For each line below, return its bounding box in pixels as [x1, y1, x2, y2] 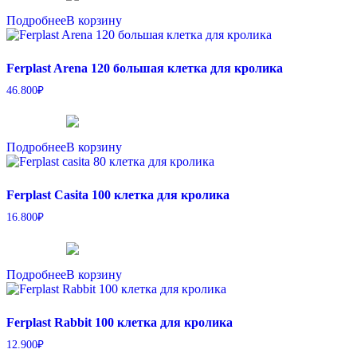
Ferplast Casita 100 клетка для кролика [6, 188, 229, 202]
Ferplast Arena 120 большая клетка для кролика [6, 61, 283, 75]
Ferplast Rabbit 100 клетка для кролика [6, 316, 233, 330]
